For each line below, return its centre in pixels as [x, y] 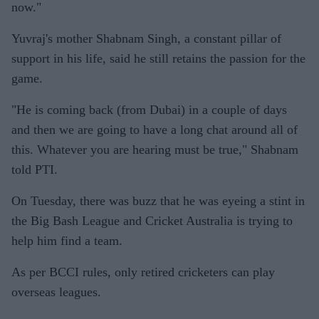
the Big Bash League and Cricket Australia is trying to [152, 221]
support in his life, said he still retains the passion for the [158, 58]
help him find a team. [67, 241]
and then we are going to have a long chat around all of [155, 130]
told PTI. [35, 169]
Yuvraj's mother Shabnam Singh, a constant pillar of [146, 38]
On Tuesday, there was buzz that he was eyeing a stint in [158, 201]
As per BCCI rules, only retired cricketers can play [143, 272]
